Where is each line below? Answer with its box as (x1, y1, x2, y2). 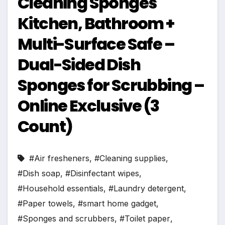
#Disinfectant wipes (65, 168, 139, 179)
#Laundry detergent (108, 183, 184, 194)
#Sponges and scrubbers (18, 213, 115, 224)
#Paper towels (18, 198, 73, 209)
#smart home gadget (78, 198, 156, 209)
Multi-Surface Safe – (18, 33, 174, 56)
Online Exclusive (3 (18, 94, 159, 118)
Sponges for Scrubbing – (18, 74, 204, 97)
